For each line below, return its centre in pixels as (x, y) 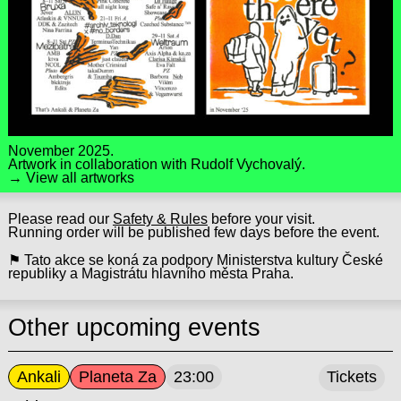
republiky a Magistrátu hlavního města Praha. (150, 273)
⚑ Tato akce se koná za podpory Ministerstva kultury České (195, 260)
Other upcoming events (134, 328)
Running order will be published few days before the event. (193, 233)
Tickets (352, 377)
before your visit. (261, 219)
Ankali (38, 376)
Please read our (60, 219)
